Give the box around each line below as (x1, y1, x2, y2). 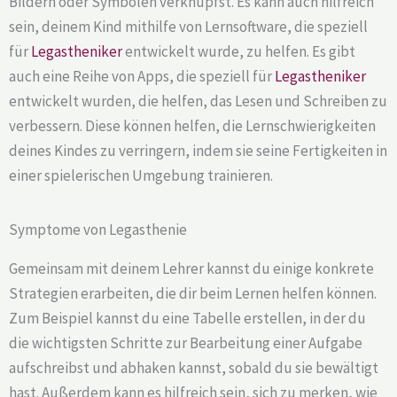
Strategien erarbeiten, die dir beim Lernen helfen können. (9, 283, 377, 303)
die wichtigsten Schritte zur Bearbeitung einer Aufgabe (9, 332, 362, 353)
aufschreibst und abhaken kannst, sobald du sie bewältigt (9, 357, 378, 378)
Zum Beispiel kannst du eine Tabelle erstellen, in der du (9, 307, 366, 328)
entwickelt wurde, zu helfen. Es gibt (122, 41, 355, 61)
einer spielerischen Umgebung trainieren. (9, 165, 273, 185)
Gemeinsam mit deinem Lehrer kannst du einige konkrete (9, 258, 374, 278)
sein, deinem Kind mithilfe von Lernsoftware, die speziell (9, 16, 368, 36)
